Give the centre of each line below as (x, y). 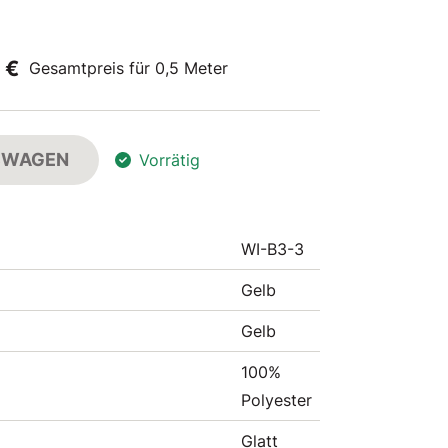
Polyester (276, 400)
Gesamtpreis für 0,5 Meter (128, 68)
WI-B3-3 (272, 249)
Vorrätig (169, 160)
